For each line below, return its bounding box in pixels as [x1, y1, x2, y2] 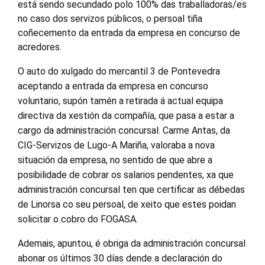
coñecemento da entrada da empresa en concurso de [18, 27, 240, 38]
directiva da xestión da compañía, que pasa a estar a [18, 110, 234, 121]
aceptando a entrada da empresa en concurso [18, 80, 208, 92]
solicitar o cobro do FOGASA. [18, 214, 138, 225]
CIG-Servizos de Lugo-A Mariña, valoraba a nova [18, 140, 215, 151]
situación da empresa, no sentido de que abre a [18, 154, 212, 166]
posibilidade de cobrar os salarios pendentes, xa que [18, 169, 234, 180]
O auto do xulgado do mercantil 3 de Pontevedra [18, 66, 220, 77]
